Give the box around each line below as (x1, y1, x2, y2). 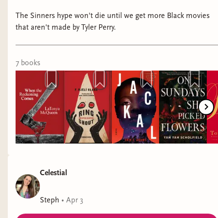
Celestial (40, 168, 67, 177)
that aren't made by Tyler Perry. (16, 22, 116, 32)
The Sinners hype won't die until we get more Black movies (16, 11, 210, 20)
